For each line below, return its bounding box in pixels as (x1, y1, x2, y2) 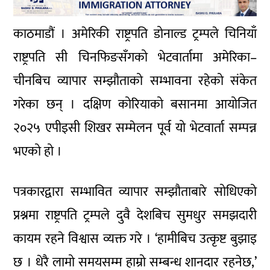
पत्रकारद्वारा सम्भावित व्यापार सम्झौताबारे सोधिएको (13, 180, 257, 203)
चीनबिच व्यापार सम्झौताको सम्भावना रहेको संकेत (13, 69, 257, 92)
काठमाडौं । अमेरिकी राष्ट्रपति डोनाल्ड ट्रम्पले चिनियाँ (13, 22, 257, 45)
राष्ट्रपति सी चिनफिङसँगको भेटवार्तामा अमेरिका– (13, 46, 257, 69)
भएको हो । (13, 140, 63, 163)
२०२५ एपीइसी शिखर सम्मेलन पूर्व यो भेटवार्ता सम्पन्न (13, 116, 257, 139)
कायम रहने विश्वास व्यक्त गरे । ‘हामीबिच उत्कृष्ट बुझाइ (13, 227, 257, 250)
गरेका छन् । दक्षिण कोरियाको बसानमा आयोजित (13, 93, 257, 116)
